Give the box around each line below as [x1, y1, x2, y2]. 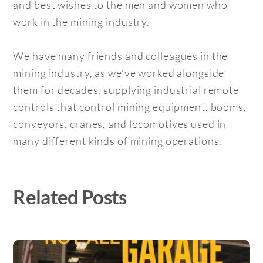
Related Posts [13, 184, 127, 208]
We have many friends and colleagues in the [13, 49, 228, 62]
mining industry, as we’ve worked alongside [13, 66, 225, 79]
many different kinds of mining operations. [13, 134, 222, 147]
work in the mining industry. [13, 15, 150, 28]
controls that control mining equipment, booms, [13, 100, 247, 113]
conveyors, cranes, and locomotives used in [13, 117, 227, 130]
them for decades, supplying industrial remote [13, 83, 240, 96]
